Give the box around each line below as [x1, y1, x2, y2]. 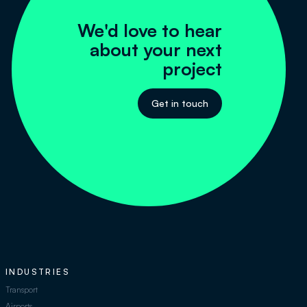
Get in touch [151, 97, 208, 109]
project [162, 57, 222, 79]
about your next [89, 38, 222, 60]
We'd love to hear [77, 19, 222, 41]
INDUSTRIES [5, 267, 70, 277]
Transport [5, 284, 38, 295]
